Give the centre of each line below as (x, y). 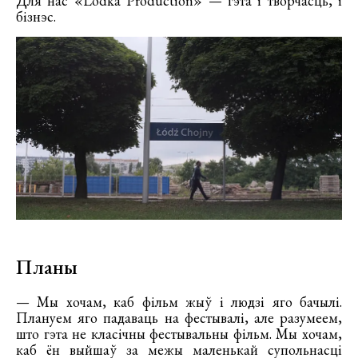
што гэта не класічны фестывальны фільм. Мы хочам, (179, 334)
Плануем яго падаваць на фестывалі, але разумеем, (179, 318)
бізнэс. (36, 17)
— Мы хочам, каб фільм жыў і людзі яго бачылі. (179, 302)
